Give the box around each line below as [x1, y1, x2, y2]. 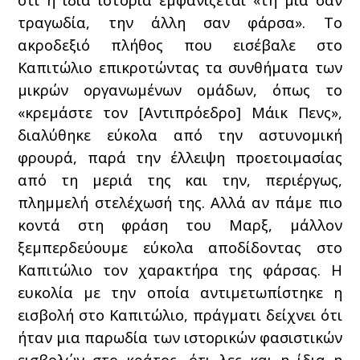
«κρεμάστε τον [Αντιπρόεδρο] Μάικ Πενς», [18, 103, 342, 122]
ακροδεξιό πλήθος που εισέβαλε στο [18, 35, 342, 55]
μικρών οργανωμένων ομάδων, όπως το [18, 80, 342, 100]
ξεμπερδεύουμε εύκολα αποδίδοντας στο [18, 238, 342, 257]
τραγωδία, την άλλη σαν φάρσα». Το [18, 13, 342, 32]
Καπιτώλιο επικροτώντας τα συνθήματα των [18, 58, 342, 77]
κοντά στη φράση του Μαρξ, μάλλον [18, 215, 342, 235]
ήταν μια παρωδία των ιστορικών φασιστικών [18, 328, 342, 347]
